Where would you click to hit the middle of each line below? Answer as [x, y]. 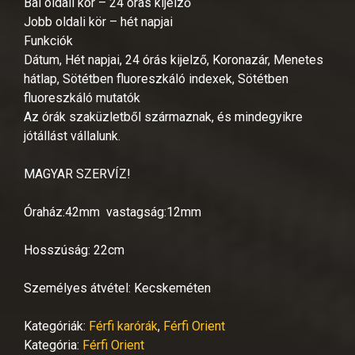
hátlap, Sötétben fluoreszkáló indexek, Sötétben [156, 78]
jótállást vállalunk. [72, 136]
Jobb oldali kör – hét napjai [98, 21]
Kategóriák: [56, 326]
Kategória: [53, 345]
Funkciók [48, 40]
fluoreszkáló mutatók [82, 97]
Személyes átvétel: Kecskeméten [117, 288]
